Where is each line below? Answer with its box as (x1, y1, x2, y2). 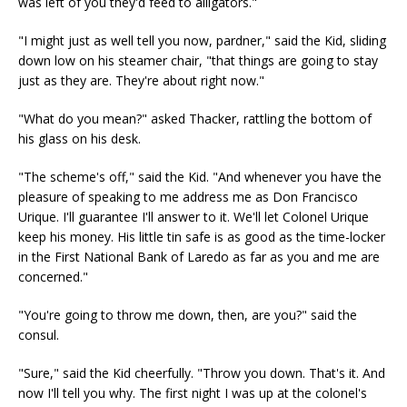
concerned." (18, 268, 88, 285)
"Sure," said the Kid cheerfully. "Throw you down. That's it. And (18, 364, 385, 382)
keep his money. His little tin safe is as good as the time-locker (18, 228, 385, 245)
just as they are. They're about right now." (18, 72, 264, 89)
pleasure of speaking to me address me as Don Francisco (18, 188, 358, 205)
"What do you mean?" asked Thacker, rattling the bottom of (18, 110, 372, 127)
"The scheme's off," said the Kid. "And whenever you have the (18, 168, 382, 185)
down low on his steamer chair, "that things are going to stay (18, 52, 378, 69)
